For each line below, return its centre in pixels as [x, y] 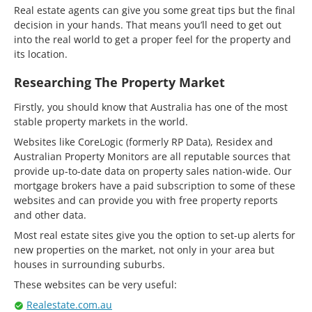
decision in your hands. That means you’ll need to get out [148, 24]
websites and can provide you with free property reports [146, 200]
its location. [41, 54]
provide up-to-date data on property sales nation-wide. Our [153, 171]
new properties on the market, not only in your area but [144, 249]
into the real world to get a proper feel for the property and [153, 39]
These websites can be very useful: [95, 284]
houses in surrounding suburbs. [89, 264]
